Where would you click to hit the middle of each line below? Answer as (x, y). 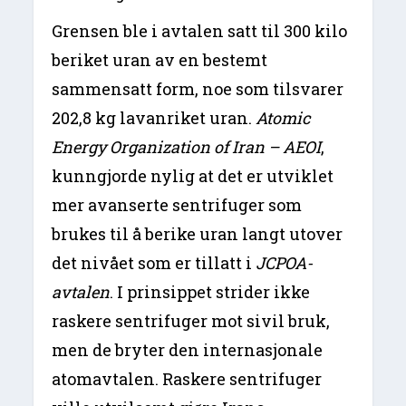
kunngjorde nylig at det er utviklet (193, 176)
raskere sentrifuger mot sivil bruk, (191, 321)
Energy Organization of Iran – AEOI (187, 147)
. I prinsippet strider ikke (210, 292)
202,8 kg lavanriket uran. (154, 118)
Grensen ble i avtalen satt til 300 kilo (200, 31)
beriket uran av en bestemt (160, 60)
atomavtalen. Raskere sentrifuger (187, 379)
